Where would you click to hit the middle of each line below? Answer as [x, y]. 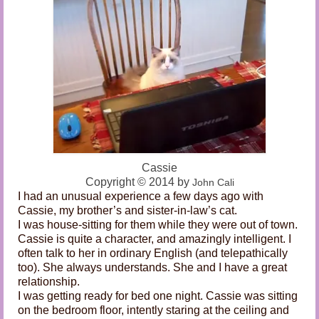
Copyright [111, 182]
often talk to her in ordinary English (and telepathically [153, 253]
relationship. [49, 282]
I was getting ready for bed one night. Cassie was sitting [158, 296]
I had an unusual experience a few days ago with [141, 197]
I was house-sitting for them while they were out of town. [158, 225]
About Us [59, 34]
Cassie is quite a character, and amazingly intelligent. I [155, 239]
